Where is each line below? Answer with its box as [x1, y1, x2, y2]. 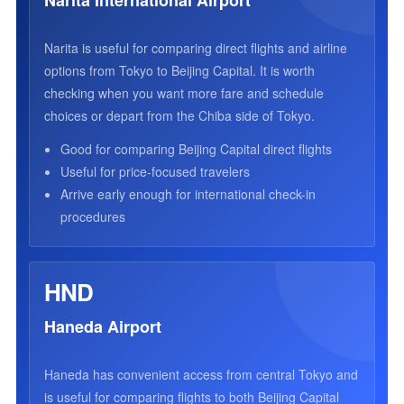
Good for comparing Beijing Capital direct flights [60, 140, 332, 158]
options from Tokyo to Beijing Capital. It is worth [43, 61, 315, 79]
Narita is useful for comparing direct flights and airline [43, 39, 347, 57]
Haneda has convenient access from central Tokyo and [43, 365, 358, 383]
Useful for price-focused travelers [60, 162, 250, 180]
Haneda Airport [43, 315, 161, 338]
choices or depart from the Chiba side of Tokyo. [43, 106, 315, 124]
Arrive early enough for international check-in [60, 185, 316, 203]
